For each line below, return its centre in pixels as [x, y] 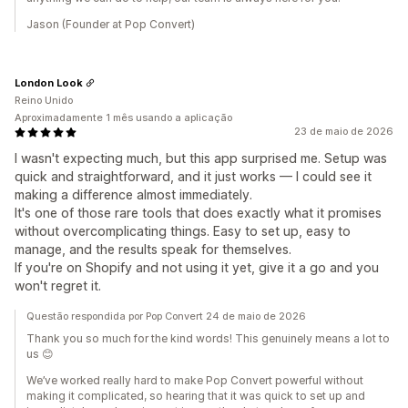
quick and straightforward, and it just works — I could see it [193, 176]
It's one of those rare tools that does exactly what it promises [198, 213]
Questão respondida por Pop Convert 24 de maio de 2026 [166, 316]
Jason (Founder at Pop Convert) [111, 24]
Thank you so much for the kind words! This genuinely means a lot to [208, 338]
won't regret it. [58, 286]
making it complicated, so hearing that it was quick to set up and [196, 396]
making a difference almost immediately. [133, 194]
